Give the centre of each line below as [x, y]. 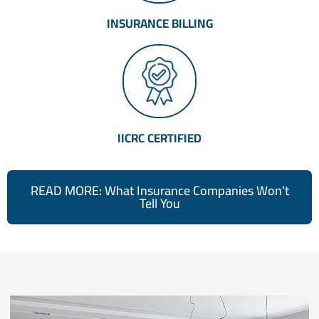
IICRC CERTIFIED [159, 138]
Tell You [159, 204]
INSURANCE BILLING [159, 24]
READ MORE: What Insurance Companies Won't [159, 191]
